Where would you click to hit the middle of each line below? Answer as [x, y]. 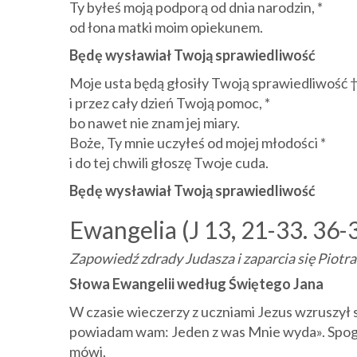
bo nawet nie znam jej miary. [155, 123]
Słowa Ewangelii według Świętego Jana [196, 284]
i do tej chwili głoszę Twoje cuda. [169, 163]
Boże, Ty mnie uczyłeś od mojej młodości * [198, 143]
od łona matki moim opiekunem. [166, 27]
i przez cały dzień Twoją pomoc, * [170, 103]
